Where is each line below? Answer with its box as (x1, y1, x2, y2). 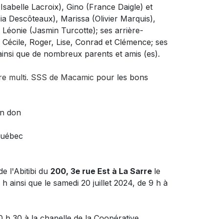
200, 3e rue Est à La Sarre (50, 166, 154, 176)
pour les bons (94, 72, 148, 82)
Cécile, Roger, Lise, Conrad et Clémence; (2, 37, 155, 47)
